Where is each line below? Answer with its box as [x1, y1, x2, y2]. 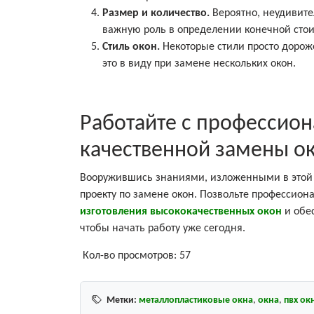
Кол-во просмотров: [83, 250, 177, 261]
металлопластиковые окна [139, 294, 253, 306]
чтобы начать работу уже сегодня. [80, 222, 245, 234]
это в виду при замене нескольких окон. [102, 57, 296, 69]
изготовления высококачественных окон [80, 205, 282, 217]
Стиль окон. [102, 41, 163, 53]
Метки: [107, 294, 137, 306]
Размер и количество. [102, 7, 212, 19]
